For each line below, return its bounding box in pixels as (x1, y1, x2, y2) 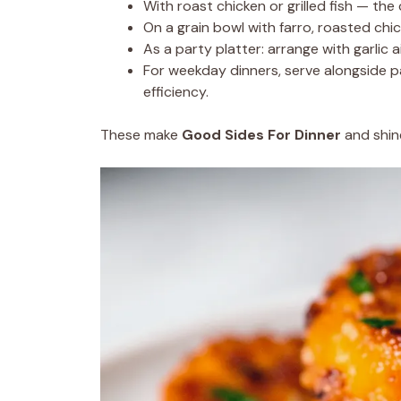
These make (100, 125, 182, 144)
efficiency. (143, 82, 209, 101)
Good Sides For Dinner (182, 125, 341, 144)
